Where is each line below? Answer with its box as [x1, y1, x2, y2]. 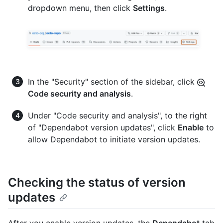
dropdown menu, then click [28, 3, 133, 13]
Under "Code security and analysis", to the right [28, 111, 207, 121]
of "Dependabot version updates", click [28, 122, 178, 133]
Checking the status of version [8, 175, 186, 190]
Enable [178, 122, 204, 133]
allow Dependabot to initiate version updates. [28, 134, 200, 145]
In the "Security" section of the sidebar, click [28, 77, 197, 87]
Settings [133, 3, 165, 13]
